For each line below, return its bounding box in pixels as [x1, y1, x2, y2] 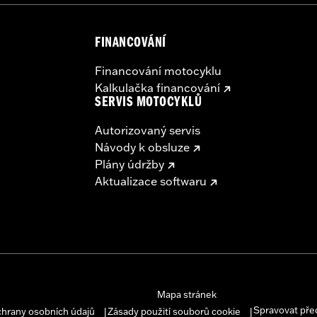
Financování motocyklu [95, 63, 221, 78]
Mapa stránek [156, 288, 217, 300]
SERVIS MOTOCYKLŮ [95, 96, 202, 111]
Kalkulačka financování [95, 80, 220, 95]
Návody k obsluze [95, 139, 190, 154]
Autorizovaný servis [95, 122, 200, 137]
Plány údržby [95, 156, 164, 171]
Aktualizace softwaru [95, 173, 207, 188]
